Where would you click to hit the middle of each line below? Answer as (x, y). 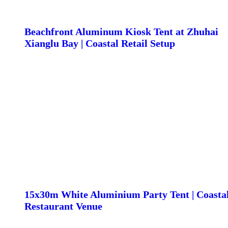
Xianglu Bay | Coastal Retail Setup (100, 44)
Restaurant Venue (63, 206)
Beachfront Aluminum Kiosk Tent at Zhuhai (121, 32)
